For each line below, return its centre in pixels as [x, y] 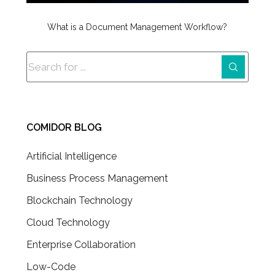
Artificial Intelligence [71, 156]
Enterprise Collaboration [81, 244]
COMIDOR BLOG [64, 127]
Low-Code [51, 266]
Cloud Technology [68, 222]
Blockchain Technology [79, 200]
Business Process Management [97, 178]
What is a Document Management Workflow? [137, 27]
